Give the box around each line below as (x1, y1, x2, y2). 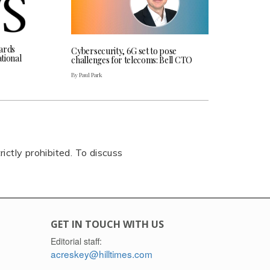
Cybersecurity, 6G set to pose (71, 45, 177, 57)
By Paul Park (71, 71, 103, 80)
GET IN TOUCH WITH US (50, 218, 164, 231)
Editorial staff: (50, 235, 102, 248)
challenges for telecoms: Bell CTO (71, 54, 192, 66)
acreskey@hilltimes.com (50, 247, 152, 261)
